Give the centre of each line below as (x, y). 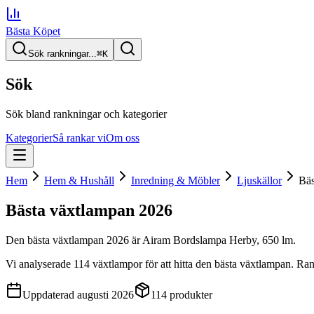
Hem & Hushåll (79, 180)
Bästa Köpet (33, 31)
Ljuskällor (259, 180)
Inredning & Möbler (176, 180)
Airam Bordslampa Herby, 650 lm (218, 240)
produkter (190, 294)
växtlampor (117, 264)
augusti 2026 (105, 294)
